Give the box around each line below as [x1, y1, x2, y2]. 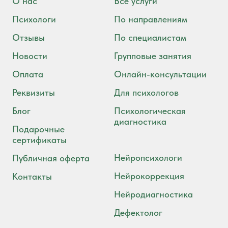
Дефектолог [114, 207, 162, 218]
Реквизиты [12, 87, 55, 98]
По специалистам [114, 32, 186, 43]
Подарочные [12, 123, 65, 134]
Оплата [12, 68, 43, 79]
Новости [12, 50, 47, 61]
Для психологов [114, 87, 179, 98]
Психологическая [114, 105, 186, 116]
